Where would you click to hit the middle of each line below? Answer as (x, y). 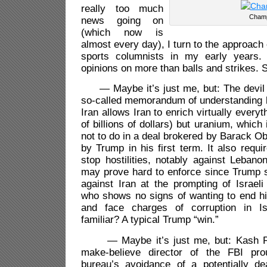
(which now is (122, 32)
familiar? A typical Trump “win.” (150, 220)
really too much (122, 8)
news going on (122, 20)
